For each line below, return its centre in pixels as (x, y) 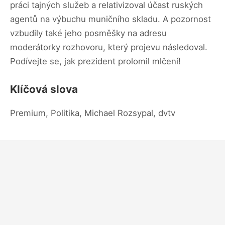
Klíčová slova (44, 89)
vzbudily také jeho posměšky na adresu (88, 33)
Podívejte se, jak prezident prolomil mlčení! (95, 61)
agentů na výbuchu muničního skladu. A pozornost (110, 19)
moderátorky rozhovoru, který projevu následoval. (109, 47)
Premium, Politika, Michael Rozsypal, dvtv (93, 113)
